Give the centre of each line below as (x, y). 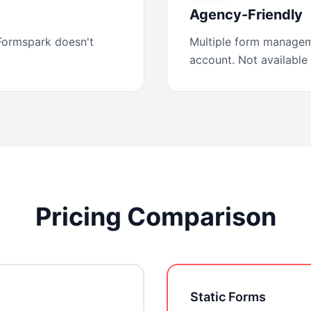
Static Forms (228, 297)
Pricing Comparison (155, 217)
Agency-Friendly (246, 15)
